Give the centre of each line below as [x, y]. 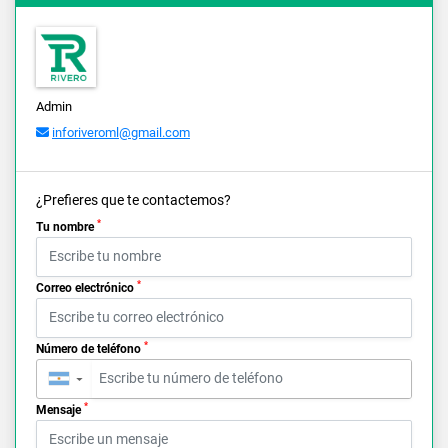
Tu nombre [66, 226]
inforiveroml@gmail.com [121, 132]
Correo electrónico [86, 287]
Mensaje [60, 409]
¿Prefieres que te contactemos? [133, 199]
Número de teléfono [90, 348]
